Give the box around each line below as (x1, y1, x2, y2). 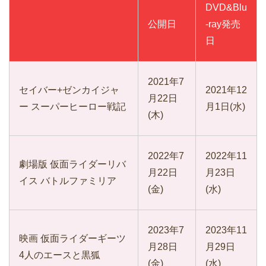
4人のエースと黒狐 (19, 250, 100, 261)
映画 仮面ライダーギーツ (19, 233, 126, 244)
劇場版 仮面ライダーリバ (19, 159, 126, 170)
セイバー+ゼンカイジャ (19, 85, 119, 96)
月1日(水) (205, 102, 245, 112)
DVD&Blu (205, 2, 247, 13)
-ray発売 (205, 19, 240, 30)
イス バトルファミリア (19, 176, 116, 186)
